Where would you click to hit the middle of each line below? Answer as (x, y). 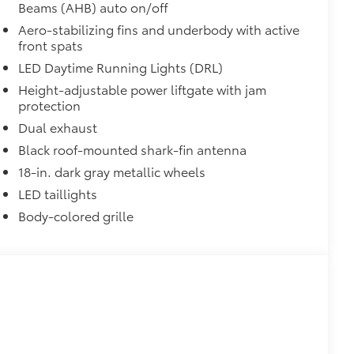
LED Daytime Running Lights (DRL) (121, 67)
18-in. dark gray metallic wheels (112, 171)
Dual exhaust (58, 127)
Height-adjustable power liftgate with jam (143, 89)
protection (50, 105)
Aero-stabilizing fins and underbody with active (159, 29)
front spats (51, 45)
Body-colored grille (76, 216)
